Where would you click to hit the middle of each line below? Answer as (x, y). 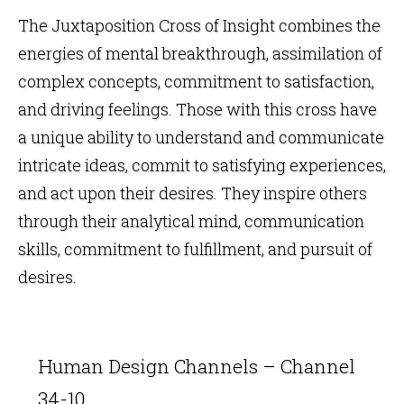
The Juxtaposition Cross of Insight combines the (199, 25)
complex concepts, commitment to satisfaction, (196, 81)
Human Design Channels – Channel (197, 366)
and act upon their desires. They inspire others (193, 193)
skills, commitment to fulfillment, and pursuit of (195, 248)
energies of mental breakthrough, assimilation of (200, 53)
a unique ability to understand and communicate (201, 137)
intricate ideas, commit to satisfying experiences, (202, 165)
